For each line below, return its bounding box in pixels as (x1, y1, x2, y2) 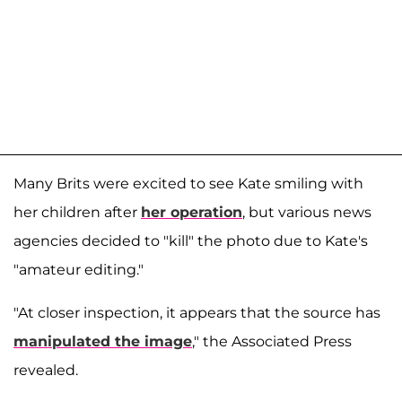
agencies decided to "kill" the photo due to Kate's (13, 232, 368, 250)
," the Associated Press (192, 333, 352, 351)
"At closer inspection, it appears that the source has (13, 304, 380, 322)
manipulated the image (13, 333, 192, 351)
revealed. (13, 362, 78, 380)
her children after (13, 204, 141, 222)
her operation (141, 204, 242, 222)
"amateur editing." (13, 261, 144, 279)
